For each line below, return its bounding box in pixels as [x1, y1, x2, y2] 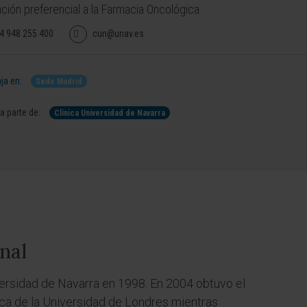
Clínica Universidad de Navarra [54, 108, 165, 118]
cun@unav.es [93, 28, 144, 39]
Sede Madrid [36, 77, 82, 86]
